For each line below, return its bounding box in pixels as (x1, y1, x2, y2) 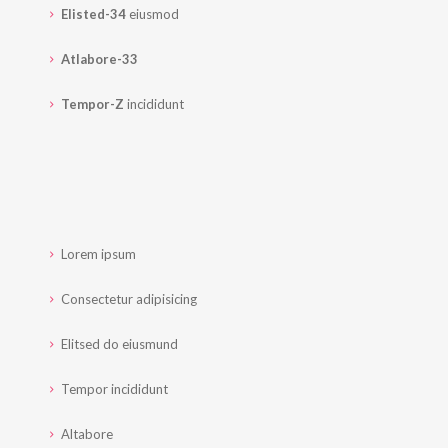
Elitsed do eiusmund (58, 336, 178, 353)
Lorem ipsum (58, 246, 136, 263)
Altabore (58, 426, 113, 443)
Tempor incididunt (58, 381, 168, 398)
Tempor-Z (61, 96, 124, 113)
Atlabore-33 (61, 51, 138, 68)
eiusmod (126, 6, 179, 23)
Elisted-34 (61, 6, 126, 23)
